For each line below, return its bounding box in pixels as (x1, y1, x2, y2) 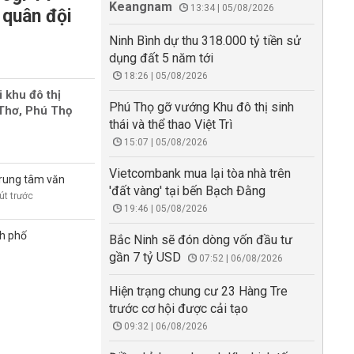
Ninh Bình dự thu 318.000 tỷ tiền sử (109, 33, 301, 48)
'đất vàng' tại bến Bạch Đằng (109, 183, 265, 198)
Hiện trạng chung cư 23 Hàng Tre (109, 284, 288, 299)
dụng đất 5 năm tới (109, 51, 213, 66)
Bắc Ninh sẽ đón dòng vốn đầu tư (109, 232, 292, 247)
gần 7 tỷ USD (109, 250, 181, 265)
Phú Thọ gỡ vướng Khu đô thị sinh (109, 100, 294, 115)
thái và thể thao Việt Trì (109, 117, 232, 132)
